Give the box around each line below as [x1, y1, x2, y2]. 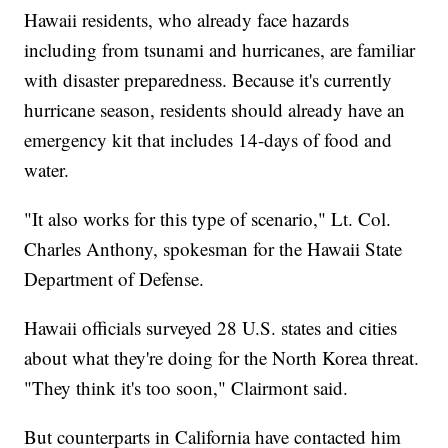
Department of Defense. [24, 266, 205, 292]
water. [24, 157, 70, 183]
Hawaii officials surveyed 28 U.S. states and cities [24, 315, 398, 341]
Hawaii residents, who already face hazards [24, 7, 350, 33]
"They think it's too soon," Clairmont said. [24, 375, 349, 401]
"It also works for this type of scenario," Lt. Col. [24, 206, 392, 232]
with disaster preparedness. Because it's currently [24, 67, 393, 93]
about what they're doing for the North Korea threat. [24, 345, 420, 371]
